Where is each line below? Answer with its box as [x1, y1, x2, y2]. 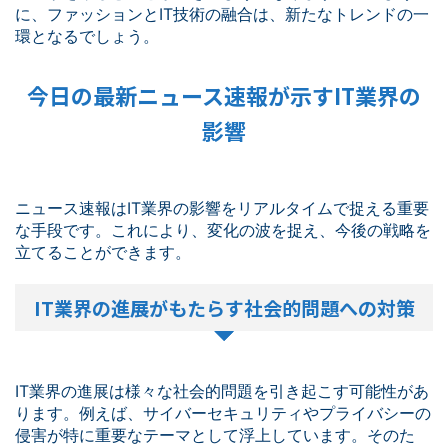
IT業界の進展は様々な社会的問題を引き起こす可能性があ [15, 381, 429, 401]
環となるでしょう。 [15, 26, 159, 46]
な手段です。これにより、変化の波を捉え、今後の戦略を [15, 220, 431, 240]
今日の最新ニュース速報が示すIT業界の [27, 79, 421, 111]
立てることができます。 [15, 242, 191, 262]
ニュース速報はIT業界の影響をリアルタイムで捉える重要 [15, 198, 429, 218]
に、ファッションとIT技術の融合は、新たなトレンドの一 [15, 4, 429, 24]
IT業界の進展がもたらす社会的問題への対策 [33, 294, 415, 321]
